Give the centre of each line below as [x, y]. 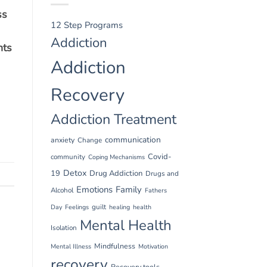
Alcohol [62, 190]
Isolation [63, 227]
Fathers [156, 190]
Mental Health [125, 225]
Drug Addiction [116, 173]
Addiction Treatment [113, 119]
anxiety [62, 140]
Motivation [153, 246]
